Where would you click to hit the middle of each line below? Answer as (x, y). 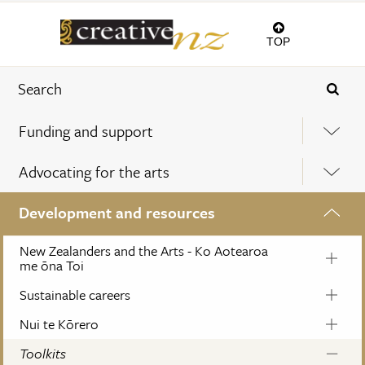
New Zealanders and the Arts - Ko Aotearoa (144, 251)
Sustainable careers (75, 295)
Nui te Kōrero (59, 324)
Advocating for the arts (94, 172)
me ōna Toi (52, 266)
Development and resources (117, 213)
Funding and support (86, 131)
